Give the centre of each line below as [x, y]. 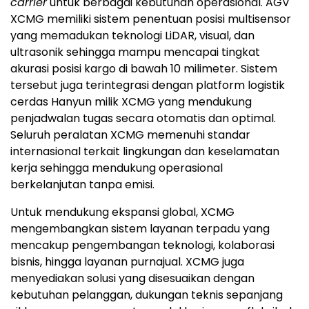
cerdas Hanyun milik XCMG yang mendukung [131, 102]
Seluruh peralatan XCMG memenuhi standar [130, 135]
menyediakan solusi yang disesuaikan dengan [132, 279]
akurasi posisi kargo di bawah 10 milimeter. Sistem [144, 69]
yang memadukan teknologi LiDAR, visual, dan [132, 36]
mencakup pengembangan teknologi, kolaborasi [142, 246]
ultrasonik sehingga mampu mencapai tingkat [135, 52]
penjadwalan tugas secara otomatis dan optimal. [143, 119]
